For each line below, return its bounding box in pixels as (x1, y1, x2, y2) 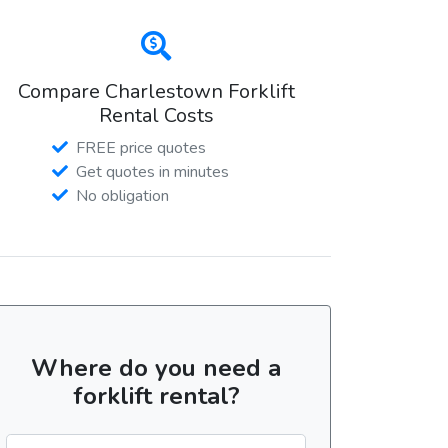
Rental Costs (98, 101, 214, 129)
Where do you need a (31, 351, 281, 384)
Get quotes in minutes (76, 160, 229, 183)
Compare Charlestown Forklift (17, 77, 295, 105)
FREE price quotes (76, 136, 206, 159)
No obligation (76, 184, 169, 207)
